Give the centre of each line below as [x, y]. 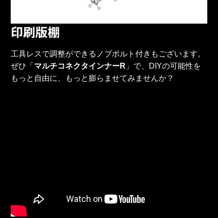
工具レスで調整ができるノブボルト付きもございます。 [108, 54]
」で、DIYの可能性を [163, 66]
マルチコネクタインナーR [80, 66]
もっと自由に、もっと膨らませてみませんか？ [93, 78]
